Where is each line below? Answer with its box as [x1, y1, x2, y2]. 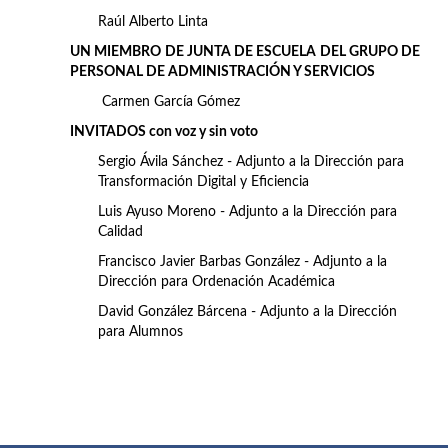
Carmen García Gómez [98, 95, 240, 110]
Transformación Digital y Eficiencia [98, 175, 309, 190]
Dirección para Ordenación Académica [98, 275, 335, 290]
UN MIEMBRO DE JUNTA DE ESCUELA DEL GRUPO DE [70, 45, 420, 60]
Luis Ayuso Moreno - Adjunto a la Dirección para [98, 205, 397, 220]
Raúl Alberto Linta [98, 15, 208, 30]
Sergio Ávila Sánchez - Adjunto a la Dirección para [98, 155, 404, 170]
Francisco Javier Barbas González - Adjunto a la [98, 255, 387, 270]
